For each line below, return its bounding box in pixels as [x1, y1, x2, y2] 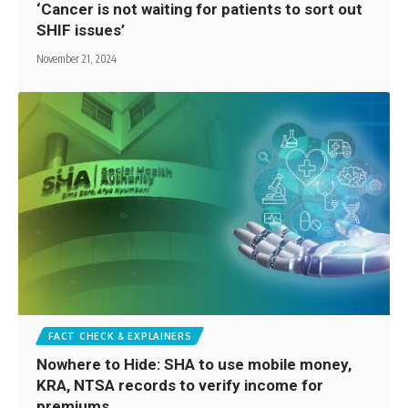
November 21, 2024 [36, 52, 117, 66]
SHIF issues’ [36, 21, 129, 40]
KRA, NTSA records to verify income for [36, 375, 328, 394]
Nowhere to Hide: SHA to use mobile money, [36, 354, 352, 373]
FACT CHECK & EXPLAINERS [48, 330, 192, 342]
